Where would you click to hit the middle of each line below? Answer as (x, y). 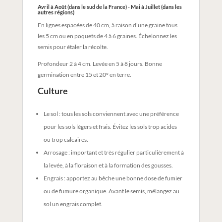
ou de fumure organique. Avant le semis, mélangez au (111, 191)
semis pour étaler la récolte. (73, 47)
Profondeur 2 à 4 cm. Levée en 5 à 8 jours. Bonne (100, 63)
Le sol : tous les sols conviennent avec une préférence (111, 113)
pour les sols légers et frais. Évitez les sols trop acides (110, 126)
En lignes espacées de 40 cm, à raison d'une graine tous (107, 25)
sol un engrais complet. (73, 204)
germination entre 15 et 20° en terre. (84, 74)
